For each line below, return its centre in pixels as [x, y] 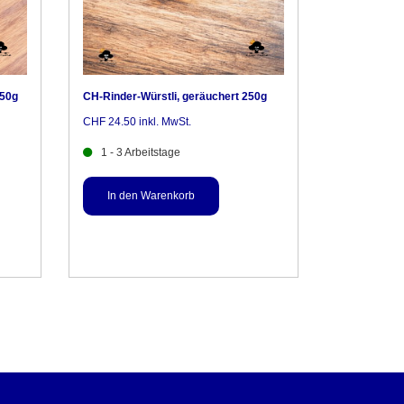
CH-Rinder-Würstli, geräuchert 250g [175, 96]
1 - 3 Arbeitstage [141, 152]
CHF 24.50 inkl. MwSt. [137, 121]
